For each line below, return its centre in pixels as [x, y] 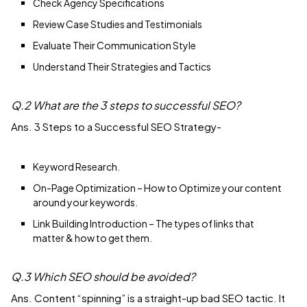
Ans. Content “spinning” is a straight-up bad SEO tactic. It [148, 298]
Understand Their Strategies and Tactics [122, 67]
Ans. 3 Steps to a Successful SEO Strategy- [116, 127]
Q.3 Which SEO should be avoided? [103, 277]
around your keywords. [85, 202]
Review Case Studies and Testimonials [118, 24]
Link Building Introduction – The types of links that [144, 224]
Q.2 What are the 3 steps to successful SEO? [126, 106]
